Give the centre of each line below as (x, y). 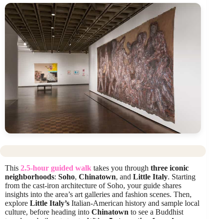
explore (17, 203)
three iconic (170, 168)
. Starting (182, 176)
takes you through (121, 168)
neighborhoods (30, 176)
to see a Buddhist (156, 212)
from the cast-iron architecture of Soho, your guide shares (93, 185)
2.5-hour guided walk (56, 168)
